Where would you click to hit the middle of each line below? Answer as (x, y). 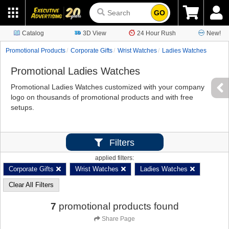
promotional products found (119, 206)
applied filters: (114, 158)
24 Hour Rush (156, 33)
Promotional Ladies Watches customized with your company (108, 87)
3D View (95, 33)
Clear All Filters (31, 185)
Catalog (33, 33)
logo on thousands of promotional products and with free (102, 97)
